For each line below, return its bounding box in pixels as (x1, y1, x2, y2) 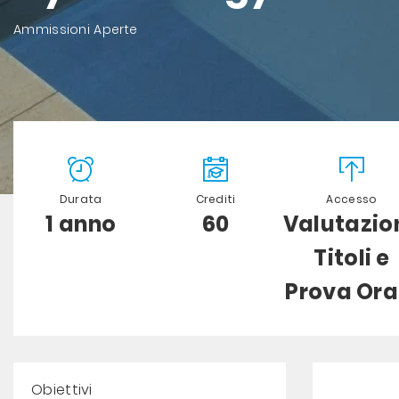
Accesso (326, 191, 378, 207)
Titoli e (313, 243, 390, 273)
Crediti (195, 191, 236, 207)
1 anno (45, 209, 117, 239)
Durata (59, 191, 102, 207)
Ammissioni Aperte (13, 20, 138, 38)
